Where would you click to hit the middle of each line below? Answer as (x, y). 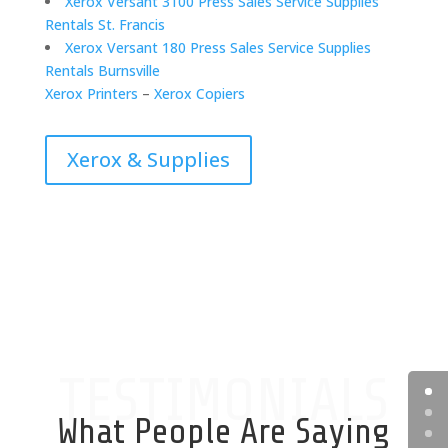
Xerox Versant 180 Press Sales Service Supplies (217, 48)
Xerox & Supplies (148, 160)
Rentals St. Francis (104, 25)
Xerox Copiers (199, 94)
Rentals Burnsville (102, 71)
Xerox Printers (91, 94)
